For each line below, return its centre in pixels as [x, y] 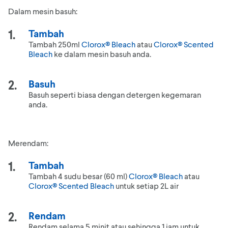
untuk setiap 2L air [146, 186]
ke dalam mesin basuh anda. [102, 54]
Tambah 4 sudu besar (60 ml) [79, 176]
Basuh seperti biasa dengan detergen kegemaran [115, 94]
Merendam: [28, 143]
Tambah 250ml [55, 44]
